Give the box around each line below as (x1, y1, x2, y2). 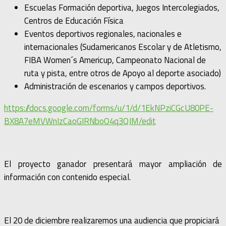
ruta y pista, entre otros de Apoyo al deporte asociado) (24, 66, 221, 80)
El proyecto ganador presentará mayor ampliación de (4, 157, 222, 171)
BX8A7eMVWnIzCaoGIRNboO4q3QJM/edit (4, 114, 156, 128)
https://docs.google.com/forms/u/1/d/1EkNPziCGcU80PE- (4, 101, 213, 115)
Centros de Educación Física (24, 14, 124, 27)
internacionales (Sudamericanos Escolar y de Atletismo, (24, 40, 221, 53)
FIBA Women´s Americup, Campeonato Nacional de (24, 53, 206, 67)
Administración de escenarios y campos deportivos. (24, 79, 206, 93)
